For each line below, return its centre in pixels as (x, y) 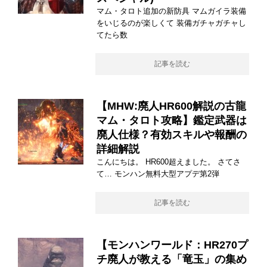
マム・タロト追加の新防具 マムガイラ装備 (171, 11)
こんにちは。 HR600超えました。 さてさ (169, 162)
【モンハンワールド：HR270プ (172, 245)
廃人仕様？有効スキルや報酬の (172, 134)
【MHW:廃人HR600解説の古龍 (171, 106)
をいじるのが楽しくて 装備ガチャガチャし (171, 23)
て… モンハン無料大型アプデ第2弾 (158, 173)
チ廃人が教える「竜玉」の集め (172, 259)
